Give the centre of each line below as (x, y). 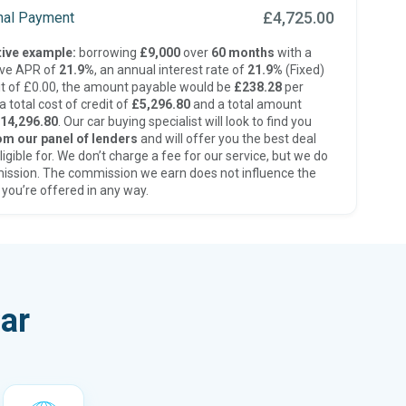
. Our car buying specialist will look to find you (184, 121)
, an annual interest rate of (170, 70)
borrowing (107, 53)
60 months (242, 53)
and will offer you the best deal (227, 139)
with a (293, 53)
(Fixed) (303, 70)
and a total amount (246, 104)
